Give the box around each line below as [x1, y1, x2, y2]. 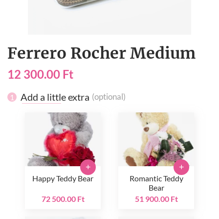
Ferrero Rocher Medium [7, 44, 196, 64]
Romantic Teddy [129, 174, 183, 183]
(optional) [92, 92, 126, 102]
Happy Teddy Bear [32, 174, 93, 183]
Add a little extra [21, 91, 89, 103]
